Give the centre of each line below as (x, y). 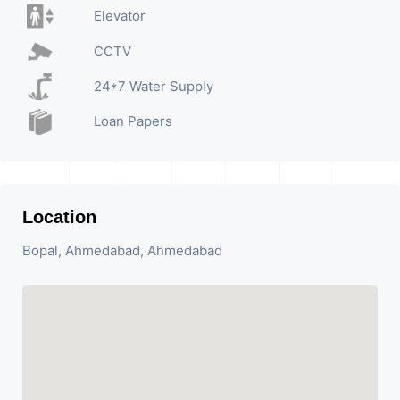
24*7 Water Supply (153, 86)
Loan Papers (133, 121)
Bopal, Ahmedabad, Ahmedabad (122, 250)
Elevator (119, 16)
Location (59, 217)
